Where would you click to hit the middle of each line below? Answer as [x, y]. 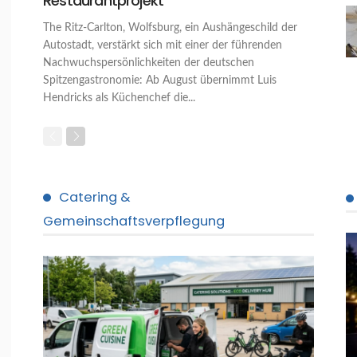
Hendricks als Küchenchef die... [119, 98]
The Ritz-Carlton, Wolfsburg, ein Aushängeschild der [170, 28]
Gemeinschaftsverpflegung [134, 222]
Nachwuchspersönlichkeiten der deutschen [149, 63]
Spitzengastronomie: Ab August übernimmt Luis [160, 81]
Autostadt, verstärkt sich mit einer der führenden [163, 46]
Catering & [95, 198]
